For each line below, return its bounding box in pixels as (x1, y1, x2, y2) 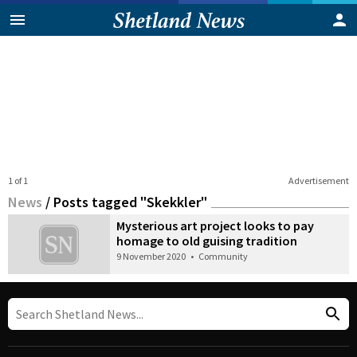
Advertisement (288, 174, 349, 186)
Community (198, 249, 249, 262)
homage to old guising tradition (116, 232, 298, 249)
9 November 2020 (116, 249, 186, 262)
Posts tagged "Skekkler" (53, 192, 207, 211)
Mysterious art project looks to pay (116, 217, 315, 233)
